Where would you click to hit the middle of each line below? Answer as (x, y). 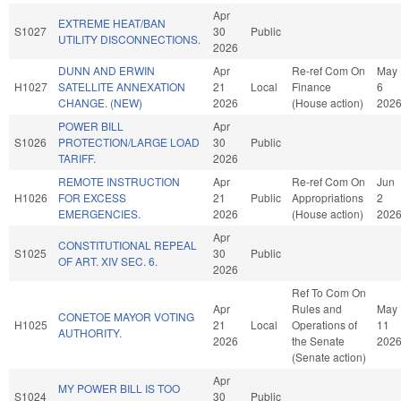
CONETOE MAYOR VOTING (126, 316)
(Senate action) (329, 356)
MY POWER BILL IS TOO (119, 388)
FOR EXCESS (92, 197)
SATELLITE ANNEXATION (122, 86)
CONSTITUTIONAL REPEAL (128, 244)
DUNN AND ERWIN (107, 70)
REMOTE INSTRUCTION (119, 181)
